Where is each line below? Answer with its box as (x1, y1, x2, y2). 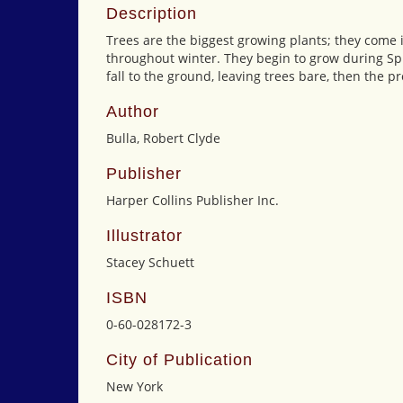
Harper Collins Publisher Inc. (106, 192, 279, 209)
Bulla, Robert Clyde (106, 130, 220, 147)
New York (106, 378, 163, 395)
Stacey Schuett (106, 254, 194, 271)
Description (106, 4, 197, 22)
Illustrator (106, 227, 183, 245)
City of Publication (106, 351, 253, 369)
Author (106, 103, 159, 121)
